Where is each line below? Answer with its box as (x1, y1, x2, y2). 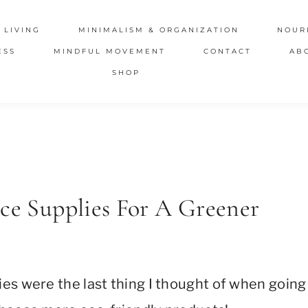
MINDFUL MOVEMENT (53, 47, 166, 56)
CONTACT (203, 47, 252, 56)
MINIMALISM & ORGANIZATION (78, 25, 239, 34)
